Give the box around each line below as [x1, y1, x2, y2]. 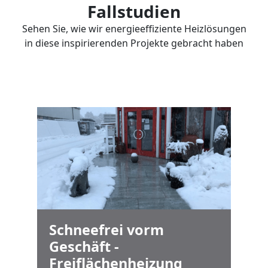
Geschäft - [49, 236, 119, 256]
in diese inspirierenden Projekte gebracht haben [25, 36, 243, 50]
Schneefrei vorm [49, 220, 164, 239]
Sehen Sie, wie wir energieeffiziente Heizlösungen [22, 22, 246, 36]
